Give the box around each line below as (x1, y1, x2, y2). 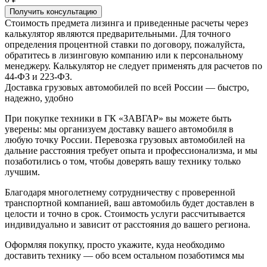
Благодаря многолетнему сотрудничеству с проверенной (5, 187, 235, 197)
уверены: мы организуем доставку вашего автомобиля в (5, 123, 234, 134)
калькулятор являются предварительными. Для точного (5, 28, 231, 39)
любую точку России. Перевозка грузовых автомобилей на (5, 134, 245, 145)
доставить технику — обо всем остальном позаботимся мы (5, 250, 244, 260)
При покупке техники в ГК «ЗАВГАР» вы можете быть (5, 113, 231, 123)
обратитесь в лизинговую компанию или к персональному (5, 49, 243, 60)
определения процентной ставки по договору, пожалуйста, (5, 39, 245, 49)
